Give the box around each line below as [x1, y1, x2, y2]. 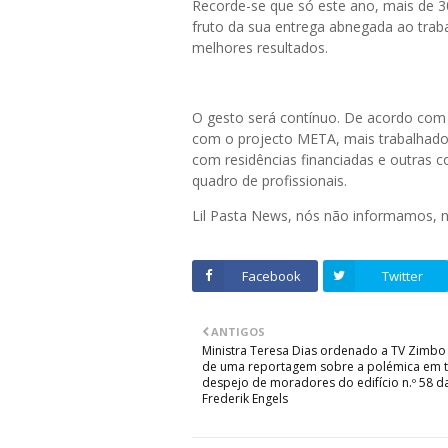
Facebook [241, 267, 301, 286]
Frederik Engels [202, 390, 288, 408]
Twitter [381, 267, 423, 286]
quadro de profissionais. [192, 171, 351, 191]
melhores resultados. [192, 38, 332, 58]
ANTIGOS [211, 324, 265, 340]
